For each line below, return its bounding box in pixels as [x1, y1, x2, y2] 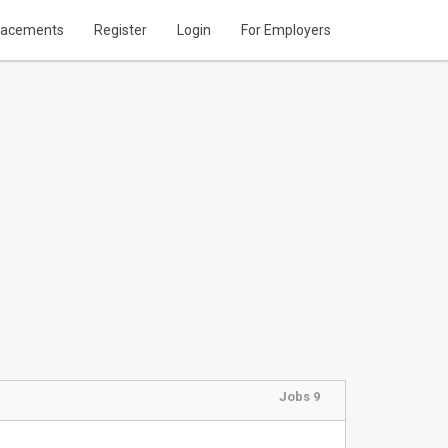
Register [94, 22, 147, 38]
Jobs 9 [278, 389, 320, 404]
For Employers [241, 22, 331, 38]
